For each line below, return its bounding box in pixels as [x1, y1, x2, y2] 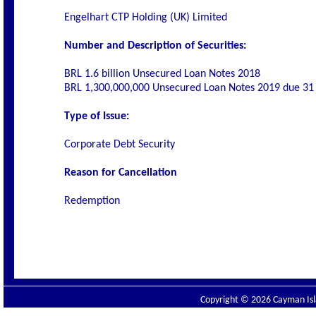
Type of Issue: [64, 111, 129, 122]
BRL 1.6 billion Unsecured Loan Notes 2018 [64, 68, 260, 80]
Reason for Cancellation [64, 167, 177, 178]
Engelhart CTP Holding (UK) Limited [64, 12, 227, 23]
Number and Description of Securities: [64, 40, 246, 51]
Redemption [64, 195, 120, 207]
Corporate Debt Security [64, 139, 175, 150]
